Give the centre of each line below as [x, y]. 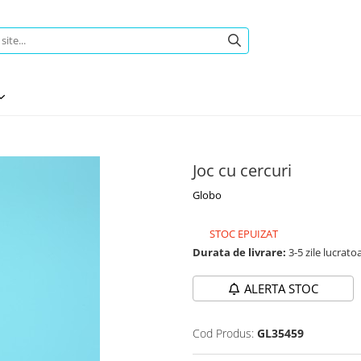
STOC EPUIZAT [243, 234]
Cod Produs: [223, 333]
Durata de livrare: [239, 252]
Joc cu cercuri [242, 170]
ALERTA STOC [281, 288]
